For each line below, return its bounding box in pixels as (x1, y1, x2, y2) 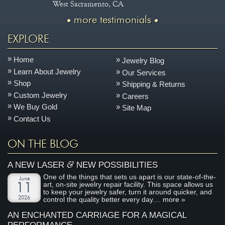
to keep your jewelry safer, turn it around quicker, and (43, 188, 212, 196)
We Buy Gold (14, 102, 58, 111)
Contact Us (14, 114, 51, 123)
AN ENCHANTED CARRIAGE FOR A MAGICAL (8, 210, 187, 220)
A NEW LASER (8, 160, 67, 170)
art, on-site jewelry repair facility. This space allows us (43, 181, 213, 189)
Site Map (122, 103, 152, 113)
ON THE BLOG (8, 139, 79, 150)
